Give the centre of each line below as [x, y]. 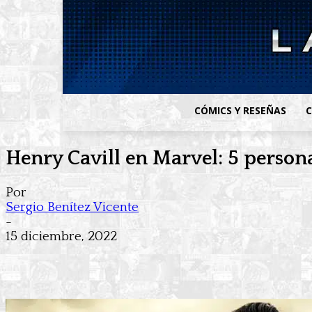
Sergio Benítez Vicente [72, 208]
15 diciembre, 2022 [61, 237]
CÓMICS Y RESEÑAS [241, 110]
